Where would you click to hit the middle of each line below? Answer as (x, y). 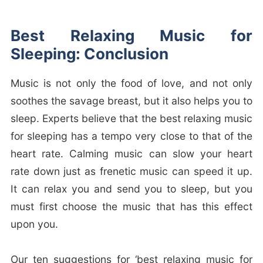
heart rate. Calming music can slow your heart (131, 154)
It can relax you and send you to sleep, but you (131, 189)
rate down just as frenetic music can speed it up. (131, 171)
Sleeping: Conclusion (89, 54)
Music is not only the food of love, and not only (131, 83)
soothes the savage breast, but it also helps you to (131, 101)
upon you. (34, 224)
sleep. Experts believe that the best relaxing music (131, 119)
